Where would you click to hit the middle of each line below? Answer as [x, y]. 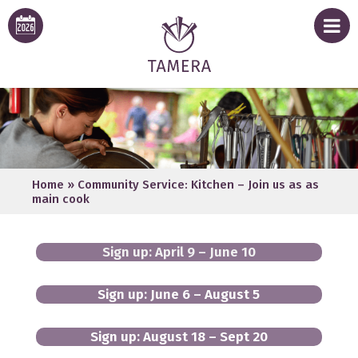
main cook [61, 199]
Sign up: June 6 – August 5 [179, 294]
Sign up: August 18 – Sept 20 [179, 336]
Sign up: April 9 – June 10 [179, 252]
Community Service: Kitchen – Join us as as [198, 184]
